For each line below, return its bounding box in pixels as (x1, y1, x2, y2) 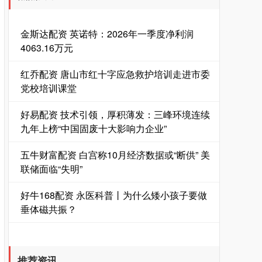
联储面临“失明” (20, 162, 82, 175)
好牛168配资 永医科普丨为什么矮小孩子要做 (20, 188, 207, 202)
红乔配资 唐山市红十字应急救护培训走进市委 (20, 67, 210, 81)
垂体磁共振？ (20, 202, 77, 216)
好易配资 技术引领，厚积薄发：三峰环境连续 (20, 108, 210, 121)
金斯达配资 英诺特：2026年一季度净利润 (20, 27, 194, 40)
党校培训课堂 (20, 81, 77, 95)
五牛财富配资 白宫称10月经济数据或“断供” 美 (20, 148, 210, 161)
